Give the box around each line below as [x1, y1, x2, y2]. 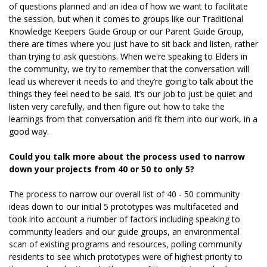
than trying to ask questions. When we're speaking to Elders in [9, 50, 247, 62]
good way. [9, 125, 49, 137]
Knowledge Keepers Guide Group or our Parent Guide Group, [9, 25, 244, 37]
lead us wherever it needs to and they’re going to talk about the [9, 75, 253, 87]
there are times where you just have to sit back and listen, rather [9, 38, 258, 49]
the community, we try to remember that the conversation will [9, 63, 249, 74]
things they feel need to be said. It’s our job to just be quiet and [9, 88, 253, 100]
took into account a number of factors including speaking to [9, 213, 240, 225]
